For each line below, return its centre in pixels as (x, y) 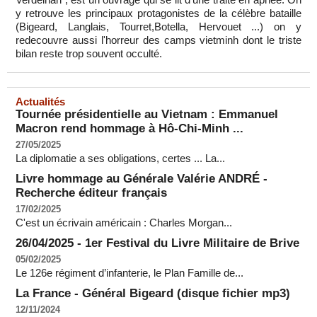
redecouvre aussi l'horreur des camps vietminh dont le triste (158, 40)
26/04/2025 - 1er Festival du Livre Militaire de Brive (157, 243)
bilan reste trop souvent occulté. (89, 53)
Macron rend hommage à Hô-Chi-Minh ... (129, 128)
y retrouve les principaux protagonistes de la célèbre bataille (158, 13)
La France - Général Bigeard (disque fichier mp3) (153, 293)
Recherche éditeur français (91, 192)
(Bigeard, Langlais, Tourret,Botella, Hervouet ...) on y (158, 26)
